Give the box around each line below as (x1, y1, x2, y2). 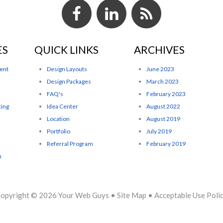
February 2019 (146, 139, 186, 147)
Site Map (117, 191, 146, 200)
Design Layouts (47, 65, 87, 73)
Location (47, 114, 70, 122)
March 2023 (146, 77, 179, 85)
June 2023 (146, 65, 174, 73)
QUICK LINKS (34, 43, 99, 56)
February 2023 (146, 90, 186, 98)
